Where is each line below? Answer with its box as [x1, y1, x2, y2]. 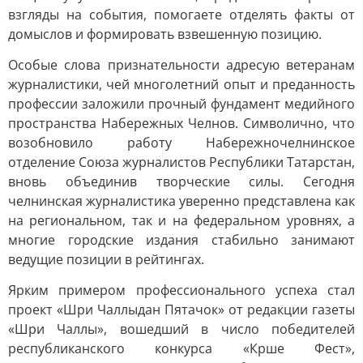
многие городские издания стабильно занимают [8, 231, 355, 249]
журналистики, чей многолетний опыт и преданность [8, 75, 355, 93]
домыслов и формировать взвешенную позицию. [8, 25, 322, 43]
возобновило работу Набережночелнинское [8, 134, 355, 152]
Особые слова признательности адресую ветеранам [8, 56, 355, 74]
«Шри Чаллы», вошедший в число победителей [8, 320, 355, 338]
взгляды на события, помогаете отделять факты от [8, 6, 355, 23]
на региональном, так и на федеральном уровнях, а [8, 211, 355, 229]
